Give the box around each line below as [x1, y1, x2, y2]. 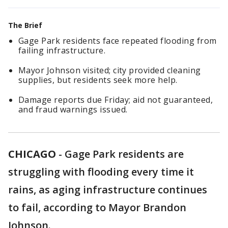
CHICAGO [8, 147, 56, 161]
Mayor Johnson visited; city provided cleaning [18, 65, 201, 76]
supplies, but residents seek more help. [18, 74, 178, 85]
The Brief [8, 20, 42, 30]
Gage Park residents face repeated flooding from [18, 35, 217, 46]
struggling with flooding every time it [8, 165, 194, 179]
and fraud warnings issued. [18, 104, 128, 115]
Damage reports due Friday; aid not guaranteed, [18, 94, 213, 105]
